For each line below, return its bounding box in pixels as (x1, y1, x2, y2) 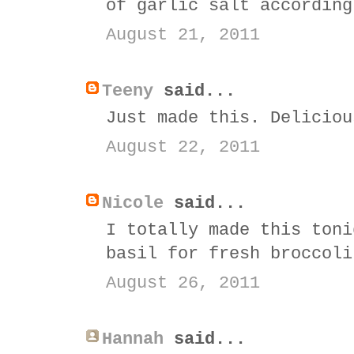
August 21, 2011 (106, 24, 260, 45)
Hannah (102, 329, 164, 349)
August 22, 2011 (106, 137, 260, 157)
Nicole (102, 193, 164, 213)
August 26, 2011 (106, 273, 260, 293)
